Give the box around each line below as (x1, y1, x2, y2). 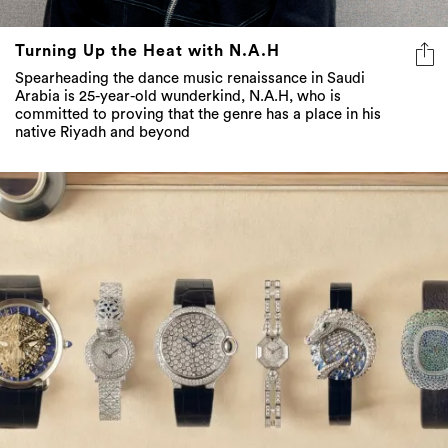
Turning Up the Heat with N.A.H (15, 43, 280, 60)
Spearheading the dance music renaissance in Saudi (15, 71, 365, 87)
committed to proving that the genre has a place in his (15, 107, 381, 123)
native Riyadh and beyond (15, 125, 190, 141)
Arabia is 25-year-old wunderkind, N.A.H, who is (15, 89, 341, 105)
